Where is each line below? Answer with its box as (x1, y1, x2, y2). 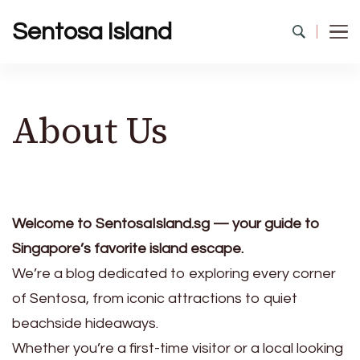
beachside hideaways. (12, 316, 158, 331)
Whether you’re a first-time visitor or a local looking (12, 341, 343, 356)
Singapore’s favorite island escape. (12, 241, 243, 256)
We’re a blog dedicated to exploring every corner (12, 266, 336, 281)
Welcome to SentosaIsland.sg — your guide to (12, 216, 320, 231)
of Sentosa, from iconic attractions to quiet (12, 291, 297, 306)
